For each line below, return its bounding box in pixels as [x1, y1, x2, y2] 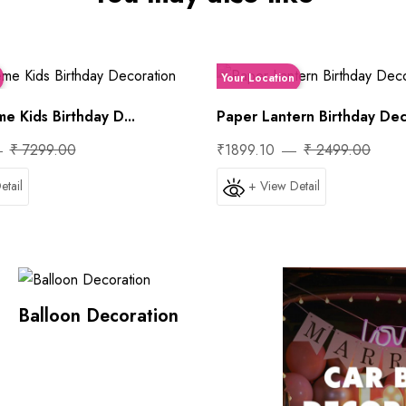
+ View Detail [248, 177, 320, 196]
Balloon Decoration [18, 303, 179, 330]
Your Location [221, 70, 295, 87]
